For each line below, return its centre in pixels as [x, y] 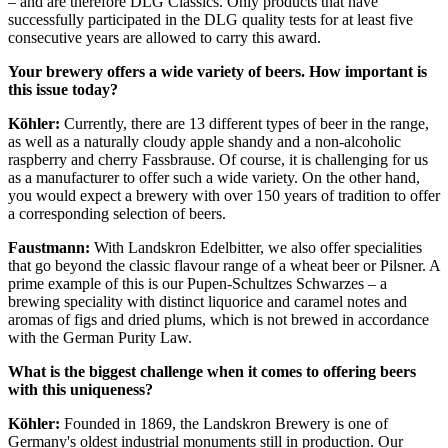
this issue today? [63, 90]
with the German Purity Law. [100, 338]
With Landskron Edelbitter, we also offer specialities [258, 248]
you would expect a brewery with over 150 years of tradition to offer [224, 196]
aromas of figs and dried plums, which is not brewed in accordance [218, 320]
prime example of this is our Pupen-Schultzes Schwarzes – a [197, 284]
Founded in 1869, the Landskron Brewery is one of [226, 424]
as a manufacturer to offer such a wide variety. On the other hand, [214, 178]
